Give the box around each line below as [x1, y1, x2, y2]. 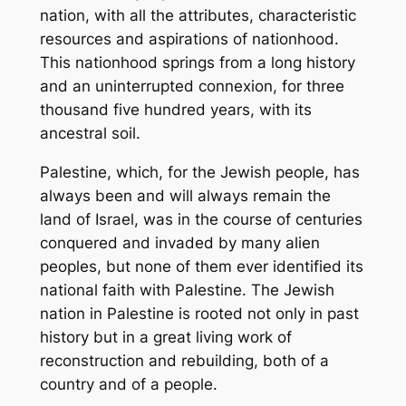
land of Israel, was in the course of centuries [39, 209, 362, 228]
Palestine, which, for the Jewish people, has [39, 162, 360, 181]
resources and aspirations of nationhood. [39, 30, 339, 49]
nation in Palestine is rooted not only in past [39, 304, 359, 323]
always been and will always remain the [39, 186, 331, 205]
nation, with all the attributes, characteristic [39, 6, 356, 25]
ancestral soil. [39, 124, 140, 143]
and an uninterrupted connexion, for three [39, 77, 344, 96]
